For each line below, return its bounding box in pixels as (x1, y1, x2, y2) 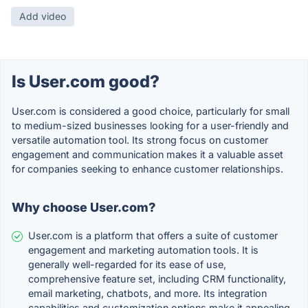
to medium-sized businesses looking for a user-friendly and (12, 119, 289, 131)
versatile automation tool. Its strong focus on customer (12, 133, 268, 146)
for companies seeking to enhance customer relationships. (12, 162, 283, 175)
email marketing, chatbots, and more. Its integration (28, 287, 267, 299)
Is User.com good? (12, 71, 159, 91)
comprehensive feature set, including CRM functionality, (28, 272, 286, 285)
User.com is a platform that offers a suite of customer (28, 229, 278, 241)
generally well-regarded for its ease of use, (28, 258, 226, 270)
